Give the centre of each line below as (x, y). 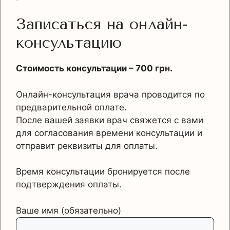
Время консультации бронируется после (103, 172)
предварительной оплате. (71, 107)
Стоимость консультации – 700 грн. (94, 69)
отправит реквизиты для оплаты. (87, 146)
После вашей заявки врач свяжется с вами (110, 120)
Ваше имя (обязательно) (69, 210)
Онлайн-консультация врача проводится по (110, 94)
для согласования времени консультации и (109, 133)
